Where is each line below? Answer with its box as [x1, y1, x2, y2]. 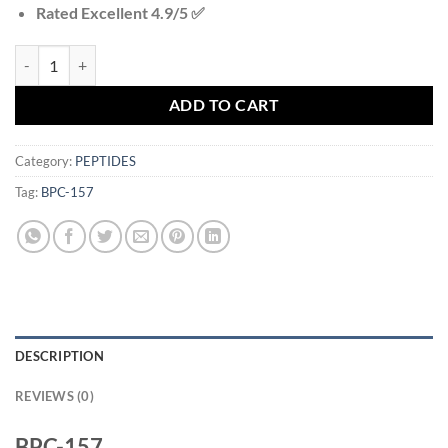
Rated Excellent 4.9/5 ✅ [35, 2, 208, 22]
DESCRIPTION [15, 348, 104, 365]
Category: [15, 153, 75, 170]
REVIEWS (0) [15, 388, 94, 405]
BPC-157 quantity [14, 47, 124, 65]
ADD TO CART [168, 95, 280, 114]
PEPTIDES [75, 153, 136, 170]
